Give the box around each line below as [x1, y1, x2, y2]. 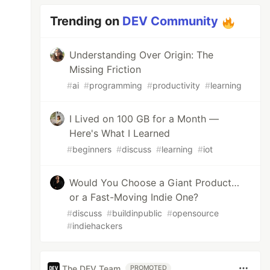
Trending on [50, 14, 123, 28]
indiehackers [72, 221, 123, 231]
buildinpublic [112, 208, 163, 218]
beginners [72, 144, 112, 154]
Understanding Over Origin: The [69, 49, 214, 61]
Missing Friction [69, 63, 142, 75]
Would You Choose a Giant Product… [69, 177, 240, 189]
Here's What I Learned [69, 127, 171, 139]
